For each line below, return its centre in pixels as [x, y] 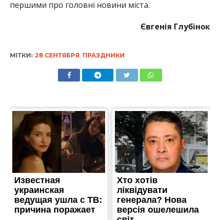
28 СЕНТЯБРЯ [57, 55]
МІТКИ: [21, 55]
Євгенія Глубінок [176, 26]
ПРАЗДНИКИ [103, 55]
